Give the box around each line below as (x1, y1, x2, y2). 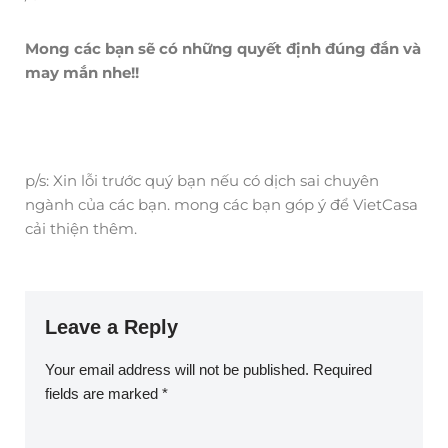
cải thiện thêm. (25, 218, 137, 238)
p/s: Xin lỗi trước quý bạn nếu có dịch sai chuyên (25, 170, 379, 190)
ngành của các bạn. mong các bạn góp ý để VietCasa (25, 194, 418, 214)
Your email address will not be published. (45, 360, 309, 378)
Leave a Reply (45, 315, 178, 338)
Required (313, 360, 372, 378)
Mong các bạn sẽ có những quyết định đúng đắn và (25, 38, 421, 58)
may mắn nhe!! (25, 62, 143, 82)
